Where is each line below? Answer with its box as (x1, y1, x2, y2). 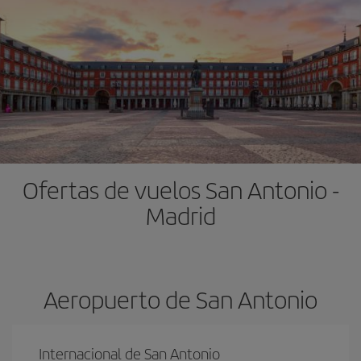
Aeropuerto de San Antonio (44, 282, 317, 316)
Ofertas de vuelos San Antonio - (22, 172, 339, 206)
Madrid (145, 198, 216, 232)
